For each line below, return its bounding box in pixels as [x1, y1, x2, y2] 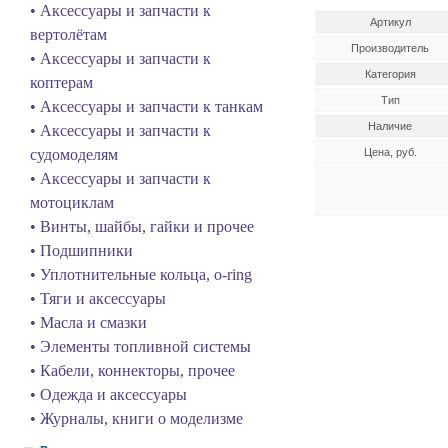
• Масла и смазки [30, 314, 147, 331]
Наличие [368, 120, 412, 132]
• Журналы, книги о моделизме [30, 410, 243, 427]
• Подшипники [30, 242, 133, 259]
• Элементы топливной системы [30, 338, 251, 355]
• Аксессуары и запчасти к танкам [30, 98, 263, 115]
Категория [364, 68, 416, 80]
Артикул [369, 16, 411, 28]
